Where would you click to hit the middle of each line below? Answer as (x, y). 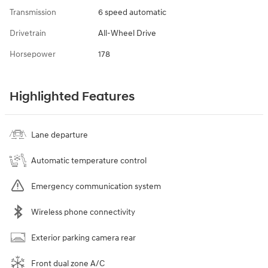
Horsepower (33, 54)
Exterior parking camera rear (83, 237)
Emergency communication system (96, 186)
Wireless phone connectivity (83, 212)
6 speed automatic (132, 12)
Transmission (33, 12)
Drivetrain (28, 33)
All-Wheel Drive (127, 33)
